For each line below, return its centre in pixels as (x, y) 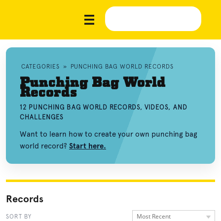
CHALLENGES (42, 117)
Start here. (88, 146)
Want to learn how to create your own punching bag (109, 134)
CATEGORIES (40, 67)
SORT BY (19, 217)
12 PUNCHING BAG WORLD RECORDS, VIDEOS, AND (104, 107)
